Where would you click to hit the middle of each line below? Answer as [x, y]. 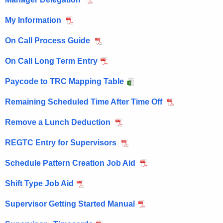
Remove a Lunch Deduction [59, 122]
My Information [34, 20]
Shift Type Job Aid [39, 183]
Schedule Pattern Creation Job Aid [71, 163]
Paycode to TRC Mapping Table [64, 81]
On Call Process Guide [49, 40]
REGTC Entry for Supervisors [62, 142]
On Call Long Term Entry [51, 61]
